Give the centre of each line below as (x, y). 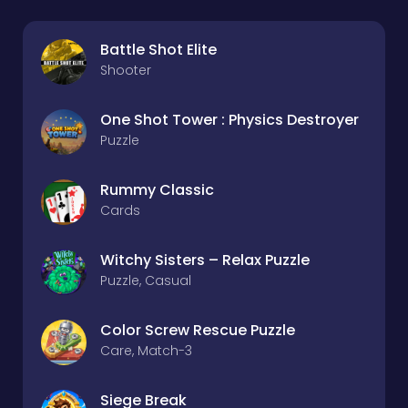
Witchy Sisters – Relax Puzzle (205, 260)
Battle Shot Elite (158, 50)
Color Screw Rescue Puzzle (198, 330)
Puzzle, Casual (146, 280)
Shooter (126, 70)
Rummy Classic (157, 190)
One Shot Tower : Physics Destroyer (229, 120)
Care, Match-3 (146, 351)
